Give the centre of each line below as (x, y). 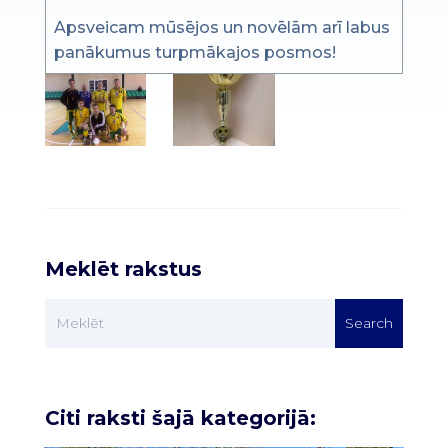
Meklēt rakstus (123, 268)
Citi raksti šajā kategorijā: (180, 417)
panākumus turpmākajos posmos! (194, 53)
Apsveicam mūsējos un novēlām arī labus (221, 28)
